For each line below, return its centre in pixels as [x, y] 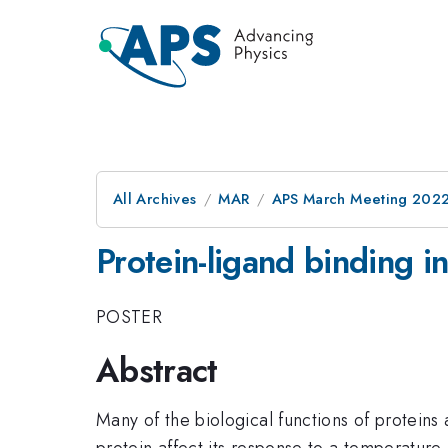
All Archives [155, 199]
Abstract [157, 370]
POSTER [129, 316]
